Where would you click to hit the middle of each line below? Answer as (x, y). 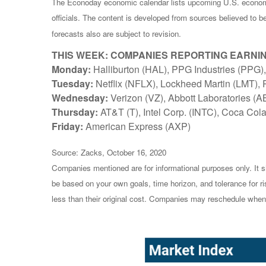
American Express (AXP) (137, 126)
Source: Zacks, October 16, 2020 (109, 152)
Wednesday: (80, 97)
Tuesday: (72, 83)
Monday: (71, 69)
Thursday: (75, 112)
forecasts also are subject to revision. (116, 33)
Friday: (67, 126)
